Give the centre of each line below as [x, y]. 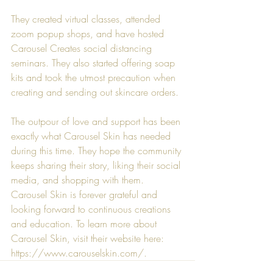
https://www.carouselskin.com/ [77, 253]
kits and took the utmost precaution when [95, 77]
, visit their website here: [117, 238]
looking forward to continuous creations [92, 209]
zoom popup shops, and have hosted [89, 33]
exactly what [37, 136]
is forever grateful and [114, 194]
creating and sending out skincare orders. [95, 92]
